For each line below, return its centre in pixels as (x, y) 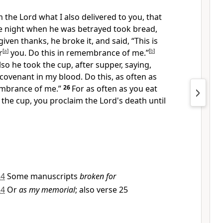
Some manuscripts (43, 176)
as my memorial (47, 190)
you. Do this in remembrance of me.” (79, 53)
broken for (98, 176)
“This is (145, 41)
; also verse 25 (102, 190)
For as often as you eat (114, 89)
